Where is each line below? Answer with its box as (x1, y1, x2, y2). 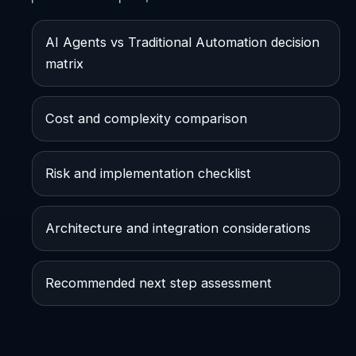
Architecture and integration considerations (45, 220, 311, 237)
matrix (45, 56, 83, 72)
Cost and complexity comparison (45, 110, 247, 127)
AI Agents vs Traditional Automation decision (45, 34, 319, 51)
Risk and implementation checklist (45, 165, 251, 182)
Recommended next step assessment (45, 275, 272, 292)
